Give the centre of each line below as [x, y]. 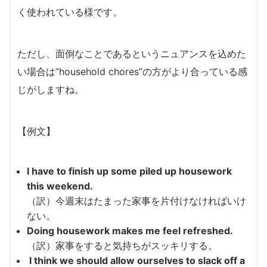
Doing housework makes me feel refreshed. [130, 230]
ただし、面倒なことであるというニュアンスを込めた [132, 53]
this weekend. [60, 186]
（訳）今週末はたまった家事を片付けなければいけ [136, 201]
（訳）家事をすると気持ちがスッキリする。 [122, 245]
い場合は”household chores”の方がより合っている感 [132, 71]
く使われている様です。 [70, 12]
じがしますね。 [51, 89]
